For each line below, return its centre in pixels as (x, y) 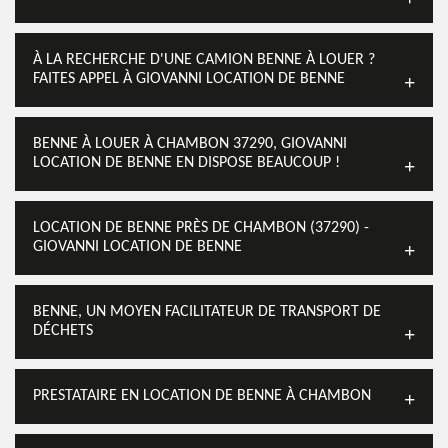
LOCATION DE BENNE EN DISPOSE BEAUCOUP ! (186, 163)
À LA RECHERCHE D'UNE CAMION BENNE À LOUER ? (204, 60)
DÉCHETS (63, 331)
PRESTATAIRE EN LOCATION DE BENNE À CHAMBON (202, 396)
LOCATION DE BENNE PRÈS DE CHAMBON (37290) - (201, 228)
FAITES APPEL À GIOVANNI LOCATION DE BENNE (189, 79)
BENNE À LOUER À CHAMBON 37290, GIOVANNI (190, 144)
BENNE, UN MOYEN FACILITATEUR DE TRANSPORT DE (207, 312)
